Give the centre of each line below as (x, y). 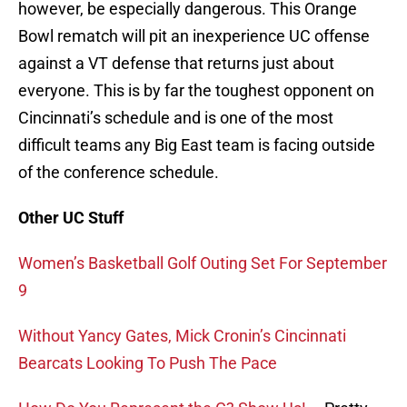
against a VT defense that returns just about (176, 64)
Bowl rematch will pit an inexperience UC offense (194, 36)
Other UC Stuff (71, 218)
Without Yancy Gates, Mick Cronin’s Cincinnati (182, 336)
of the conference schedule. (119, 173)
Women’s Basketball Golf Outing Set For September (203, 263)
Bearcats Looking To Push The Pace (148, 363)
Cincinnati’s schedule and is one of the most (176, 118)
